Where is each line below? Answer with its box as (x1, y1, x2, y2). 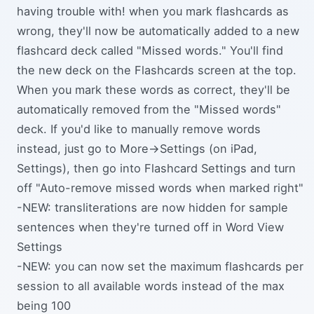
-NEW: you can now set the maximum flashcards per (17, 259, 303, 273)
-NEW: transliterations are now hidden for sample (17, 200, 288, 214)
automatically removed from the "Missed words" (17, 102, 281, 116)
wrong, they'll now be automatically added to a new (17, 23, 299, 38)
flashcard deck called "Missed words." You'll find (17, 43, 283, 57)
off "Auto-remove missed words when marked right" (17, 180, 303, 195)
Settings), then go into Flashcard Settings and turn (17, 161, 296, 175)
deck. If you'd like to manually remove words (17, 121, 261, 136)
